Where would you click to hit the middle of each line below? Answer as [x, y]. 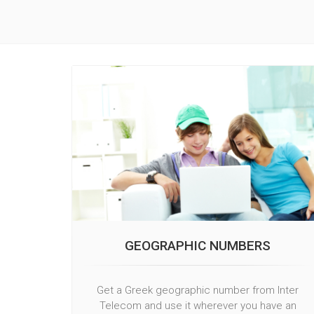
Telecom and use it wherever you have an [198, 306]
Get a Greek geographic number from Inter [198, 291]
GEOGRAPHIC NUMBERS [198, 246]
